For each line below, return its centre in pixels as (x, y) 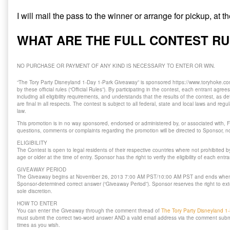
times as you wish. (39, 225)
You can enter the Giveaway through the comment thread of (89, 211)
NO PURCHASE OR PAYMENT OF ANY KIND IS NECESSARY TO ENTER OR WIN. (116, 66)
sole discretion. (35, 191)
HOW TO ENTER (37, 204)
